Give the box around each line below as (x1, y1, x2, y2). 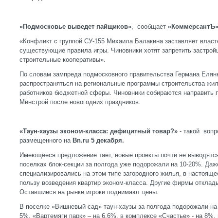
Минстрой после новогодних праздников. (19, 98, 141, 106)
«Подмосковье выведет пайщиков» (19, 23, 131, 30)
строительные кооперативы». (19, 56, 106, 63)
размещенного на (19, 137, 73, 144)
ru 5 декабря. (83, 137, 124, 144)
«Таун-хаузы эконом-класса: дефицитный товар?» (19, 127, 178, 135)
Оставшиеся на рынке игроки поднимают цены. (19, 188, 159, 196)
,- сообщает (131, 23, 168, 30)
